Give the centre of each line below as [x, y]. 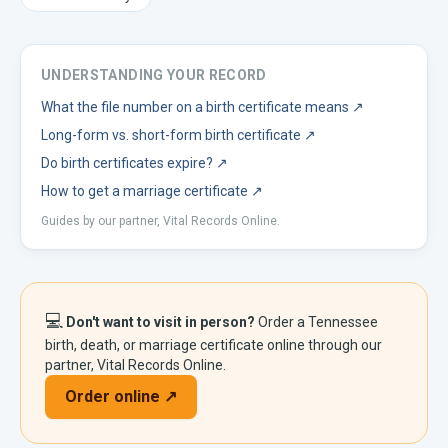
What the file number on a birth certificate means [195, 107]
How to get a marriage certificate [144, 191]
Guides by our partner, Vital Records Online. [160, 221]
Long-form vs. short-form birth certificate [171, 135]
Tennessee [343, 322]
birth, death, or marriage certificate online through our [213, 345]
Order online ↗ [121, 396]
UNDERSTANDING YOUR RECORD [154, 75]
